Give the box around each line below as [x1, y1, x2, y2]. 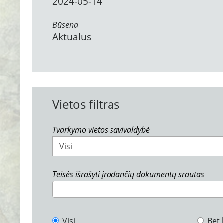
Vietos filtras [52, 96, 119, 112]
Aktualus [52, 30, 91, 43]
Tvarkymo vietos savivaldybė [52, 124, 150, 135]
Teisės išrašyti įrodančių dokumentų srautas [52, 169, 204, 180]
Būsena [52, 19, 78, 30]
